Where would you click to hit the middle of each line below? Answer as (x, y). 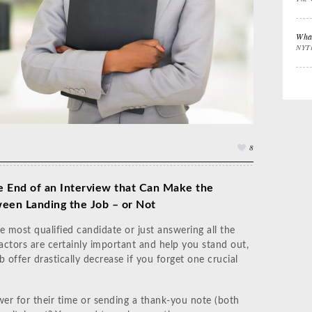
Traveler (211, 87)
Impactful (120, 74)
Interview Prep (133, 13)
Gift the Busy (222, 74)
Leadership (125, 87)
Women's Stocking (235, 13)
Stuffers (211, 26)
